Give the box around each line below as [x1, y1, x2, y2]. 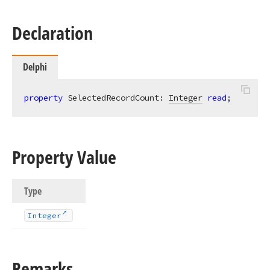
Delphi [23, 60, 47, 74]
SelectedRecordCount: [63, 92, 169, 103]
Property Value [12, 145, 116, 169]
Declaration [12, 20, 93, 45]
